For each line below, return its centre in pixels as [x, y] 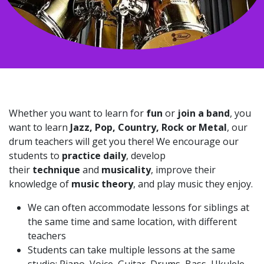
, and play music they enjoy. [194, 184]
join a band [204, 113]
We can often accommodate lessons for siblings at [138, 207]
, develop [146, 155]
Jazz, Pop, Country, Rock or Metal [148, 127]
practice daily [94, 155]
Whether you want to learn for [77, 113]
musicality [126, 169]
